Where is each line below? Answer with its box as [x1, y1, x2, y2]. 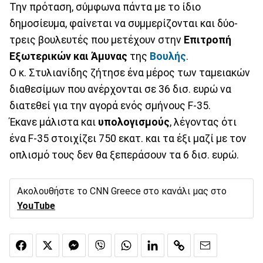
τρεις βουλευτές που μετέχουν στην [9, 33, 184, 46]
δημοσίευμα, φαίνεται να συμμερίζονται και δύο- [9, 17, 238, 29]
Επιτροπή [184, 33, 231, 46]
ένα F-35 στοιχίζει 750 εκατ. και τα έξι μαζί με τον [9, 132, 247, 144]
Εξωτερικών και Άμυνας [9, 50, 130, 62]
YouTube [17, 200, 55, 211]
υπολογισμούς [98, 116, 170, 128]
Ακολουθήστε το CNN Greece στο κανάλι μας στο [17, 185, 227, 197]
